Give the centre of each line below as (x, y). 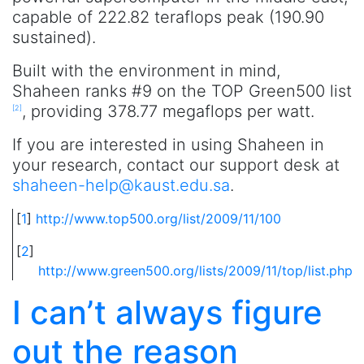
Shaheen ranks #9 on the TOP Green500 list (182, 91)
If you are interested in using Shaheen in (168, 145)
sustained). (54, 37)
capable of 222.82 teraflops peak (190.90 (168, 17)
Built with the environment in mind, (146, 71)
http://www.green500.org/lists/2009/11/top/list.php (196, 271)
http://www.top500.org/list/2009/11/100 (158, 219)
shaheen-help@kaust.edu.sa (121, 185)
